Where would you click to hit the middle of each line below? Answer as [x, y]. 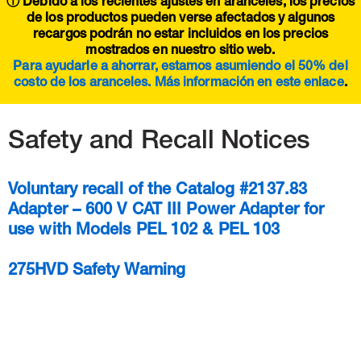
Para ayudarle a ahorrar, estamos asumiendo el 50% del [180, 68]
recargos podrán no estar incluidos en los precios [180, 36]
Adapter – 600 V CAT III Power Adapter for [166, 212]
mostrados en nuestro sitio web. [180, 52]
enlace [324, 84]
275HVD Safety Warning [97, 272]
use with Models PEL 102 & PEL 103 [144, 232]
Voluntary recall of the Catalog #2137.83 [158, 191]
